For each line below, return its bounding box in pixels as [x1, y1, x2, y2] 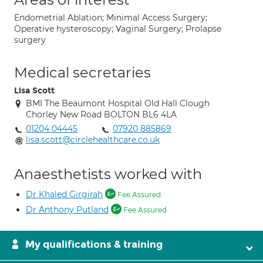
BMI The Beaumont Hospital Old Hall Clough [26, 98, 210, 109]
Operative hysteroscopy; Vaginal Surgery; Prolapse [14, 23, 221, 34]
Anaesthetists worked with [14, 166, 202, 183]
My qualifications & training [25, 238, 163, 251]
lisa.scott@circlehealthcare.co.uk [26, 134, 160, 145]
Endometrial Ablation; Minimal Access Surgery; [14, 12, 207, 23]
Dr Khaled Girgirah [26, 189, 103, 200]
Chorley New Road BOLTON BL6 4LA [26, 109, 177, 120]
